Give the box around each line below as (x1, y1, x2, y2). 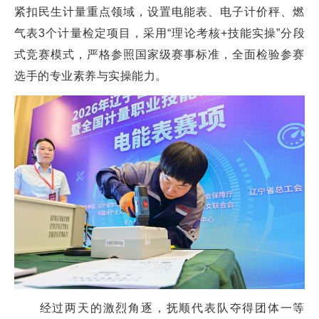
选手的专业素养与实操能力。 (14, 70, 167, 82)
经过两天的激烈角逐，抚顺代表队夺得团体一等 (14, 301, 305, 314)
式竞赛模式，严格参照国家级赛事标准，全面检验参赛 (14, 48, 305, 61)
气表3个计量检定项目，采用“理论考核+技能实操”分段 (14, 27, 305, 39)
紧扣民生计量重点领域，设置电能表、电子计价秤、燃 (14, 6, 305, 18)
